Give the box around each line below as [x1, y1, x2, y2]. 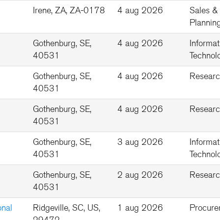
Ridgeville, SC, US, [33, 202, 100, 213]
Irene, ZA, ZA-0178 [33, 5, 105, 16]
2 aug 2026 [117, 169, 163, 180]
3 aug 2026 [117, 137, 163, 147]
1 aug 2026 [117, 202, 163, 213]
